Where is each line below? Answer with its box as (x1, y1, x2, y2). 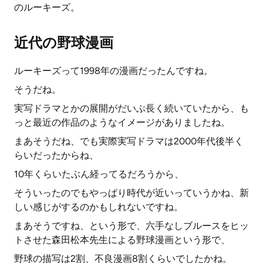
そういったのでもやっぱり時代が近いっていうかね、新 (14, 187, 249, 198)
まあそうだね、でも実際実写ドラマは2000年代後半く (14, 136, 244, 147)
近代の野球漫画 (14, 34, 113, 51)
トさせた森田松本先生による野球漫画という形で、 (14, 234, 230, 245)
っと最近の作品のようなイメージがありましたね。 (14, 117, 230, 128)
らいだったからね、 (14, 150, 99, 161)
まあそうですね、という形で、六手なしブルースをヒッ (14, 220, 249, 231)
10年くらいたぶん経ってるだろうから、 (14, 168, 184, 180)
